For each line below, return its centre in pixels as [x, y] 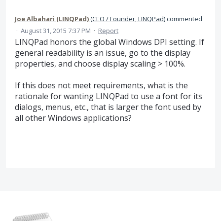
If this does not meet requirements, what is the [101, 86]
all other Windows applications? [73, 118]
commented [184, 18]
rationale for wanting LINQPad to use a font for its [109, 96]
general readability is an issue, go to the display [103, 53]
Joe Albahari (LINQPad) [52, 18]
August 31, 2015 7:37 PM [56, 30]
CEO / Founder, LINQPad [128, 18]
